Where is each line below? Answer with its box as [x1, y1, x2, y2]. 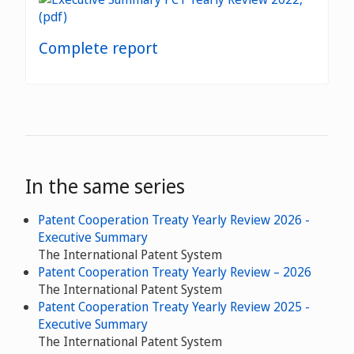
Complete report [39, 37, 158, 59]
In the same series [25, 172, 185, 200]
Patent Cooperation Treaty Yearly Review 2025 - [38, 298, 310, 316]
